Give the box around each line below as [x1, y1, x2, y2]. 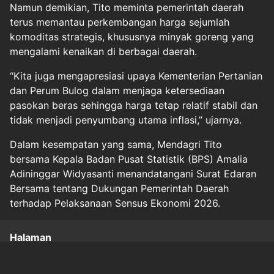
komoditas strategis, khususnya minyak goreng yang [10, 30, 254, 43]
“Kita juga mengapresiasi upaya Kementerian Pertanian [10, 69, 262, 82]
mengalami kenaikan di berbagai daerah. [10, 45, 197, 57]
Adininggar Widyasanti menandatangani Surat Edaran [10, 167, 256, 180]
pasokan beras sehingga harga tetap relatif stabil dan [10, 98, 257, 111]
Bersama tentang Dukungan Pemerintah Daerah [10, 182, 229, 194]
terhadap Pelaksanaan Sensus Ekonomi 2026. [10, 196, 220, 209]
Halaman [10, 231, 51, 243]
